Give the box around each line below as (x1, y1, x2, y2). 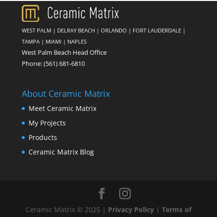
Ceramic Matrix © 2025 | (25, 204, 108, 214)
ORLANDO (100, 26, 127, 34)
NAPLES (67, 37, 87, 45)
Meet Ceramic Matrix (28, 103, 96, 113)
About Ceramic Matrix (21, 87, 110, 99)
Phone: (21, 59, 44, 68)
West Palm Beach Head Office (21, 47, 107, 57)
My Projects (28, 118, 66, 127)
